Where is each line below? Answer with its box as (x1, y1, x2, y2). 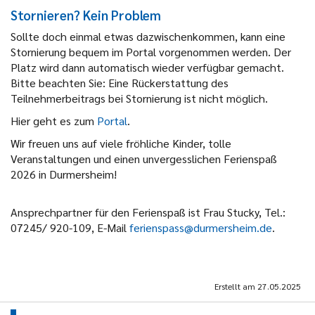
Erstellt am (214, 280, 257, 292)
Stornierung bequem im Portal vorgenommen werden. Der (11, 44, 291, 59)
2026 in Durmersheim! (11, 166, 117, 181)
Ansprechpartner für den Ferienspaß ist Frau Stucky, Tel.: (11, 204, 285, 219)
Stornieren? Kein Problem (11, 6, 161, 23)
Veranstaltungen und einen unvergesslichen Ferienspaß (11, 150, 277, 166)
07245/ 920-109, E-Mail (11, 219, 129, 235)
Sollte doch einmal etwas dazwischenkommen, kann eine (11, 28, 285, 44)
